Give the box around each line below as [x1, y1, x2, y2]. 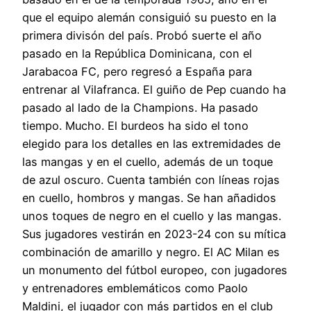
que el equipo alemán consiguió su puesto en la [22, 10, 276, 24]
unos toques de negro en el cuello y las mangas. [22, 208, 281, 223]
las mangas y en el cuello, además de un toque [22, 154, 273, 169]
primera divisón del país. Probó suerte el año [22, 28, 262, 42]
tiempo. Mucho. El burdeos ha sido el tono [22, 118, 249, 133]
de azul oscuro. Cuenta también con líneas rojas [22, 172, 280, 187]
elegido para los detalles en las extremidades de [22, 136, 280, 151]
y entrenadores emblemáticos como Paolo [22, 280, 248, 295]
